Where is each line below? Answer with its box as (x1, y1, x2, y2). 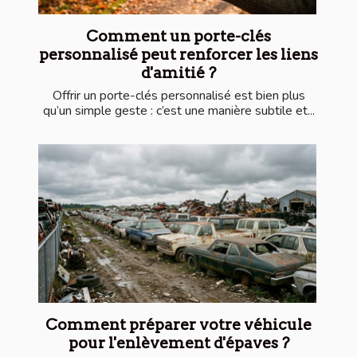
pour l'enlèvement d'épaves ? (68, 334, 289, 353)
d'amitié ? (141, 63, 216, 82)
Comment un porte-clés (86, 26, 271, 45)
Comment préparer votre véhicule (45, 316, 312, 335)
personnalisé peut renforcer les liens (39, 45, 318, 64)
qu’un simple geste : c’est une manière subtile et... (42, 101, 315, 120)
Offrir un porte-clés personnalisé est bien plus (52, 86, 305, 104)
